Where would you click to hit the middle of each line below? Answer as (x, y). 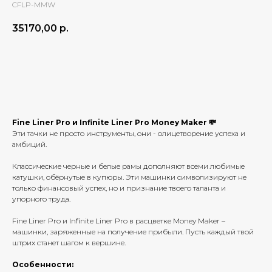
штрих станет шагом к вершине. (69, 243)
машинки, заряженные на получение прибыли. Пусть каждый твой (133, 232)
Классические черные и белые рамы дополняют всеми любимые (128, 166)
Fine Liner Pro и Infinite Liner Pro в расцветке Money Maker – (119, 221)
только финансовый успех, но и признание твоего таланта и (119, 188)
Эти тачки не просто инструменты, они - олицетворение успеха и (129, 134)
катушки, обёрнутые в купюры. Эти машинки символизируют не (129, 177)
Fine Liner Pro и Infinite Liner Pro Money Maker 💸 (114, 123)
